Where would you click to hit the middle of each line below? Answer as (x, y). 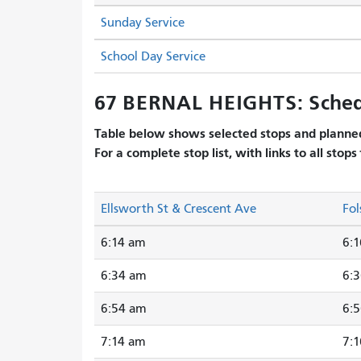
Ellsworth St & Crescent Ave (178, 208)
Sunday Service (143, 23)
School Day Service (153, 56)
